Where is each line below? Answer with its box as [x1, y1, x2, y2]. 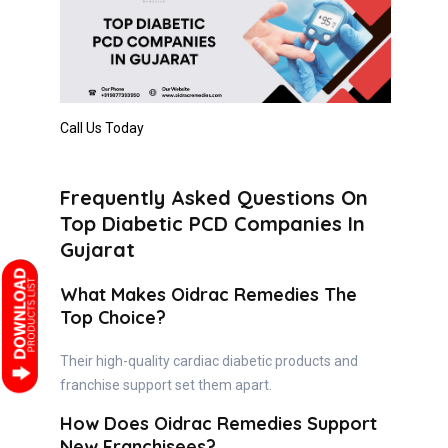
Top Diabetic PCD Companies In [60, 210, 365, 236]
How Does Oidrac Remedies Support [60, 411, 377, 435]
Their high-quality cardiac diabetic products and [60, 352, 358, 369]
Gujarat [60, 236, 135, 262]
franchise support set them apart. [60, 376, 272, 393]
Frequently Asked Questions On [60, 184, 368, 210]
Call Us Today [60, 119, 144, 136]
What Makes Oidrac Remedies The [60, 282, 357, 306]
